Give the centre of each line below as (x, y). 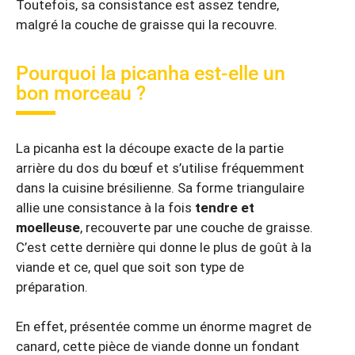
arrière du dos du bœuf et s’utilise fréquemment (160, 168)
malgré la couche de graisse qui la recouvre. (147, 25)
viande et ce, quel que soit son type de (130, 267)
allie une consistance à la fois (105, 207)
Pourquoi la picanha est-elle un (151, 73)
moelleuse (48, 227)
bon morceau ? (81, 93)
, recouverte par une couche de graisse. (197, 227)
